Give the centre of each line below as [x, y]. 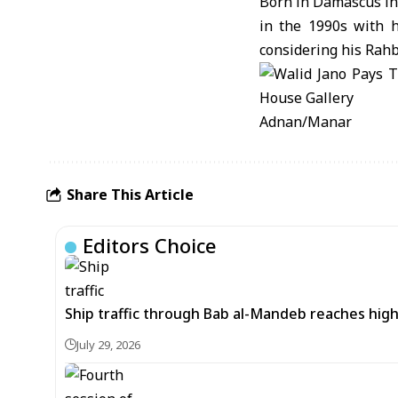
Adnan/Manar [306, 122]
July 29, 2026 [108, 345]
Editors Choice [150, 245]
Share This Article [130, 194]
